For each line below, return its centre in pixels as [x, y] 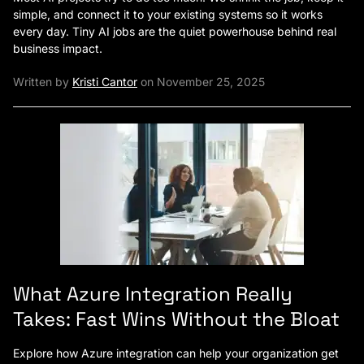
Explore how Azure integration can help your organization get [176, 353]
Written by [43, 82]
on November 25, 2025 [201, 82]
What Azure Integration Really [153, 294]
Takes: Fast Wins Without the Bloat [176, 319]
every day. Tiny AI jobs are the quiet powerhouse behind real [175, 31]
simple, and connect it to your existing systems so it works [168, 14]
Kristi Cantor [105, 82]
